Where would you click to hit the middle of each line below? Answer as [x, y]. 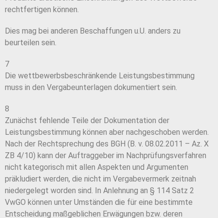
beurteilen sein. [31, 43]
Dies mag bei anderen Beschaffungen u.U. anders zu [93, 31]
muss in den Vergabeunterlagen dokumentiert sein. [91, 88]
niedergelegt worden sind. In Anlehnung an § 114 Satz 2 [100, 191]
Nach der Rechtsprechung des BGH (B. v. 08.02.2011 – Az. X [107, 144]
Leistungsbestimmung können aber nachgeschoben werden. [107, 132]
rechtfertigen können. [42, 10]
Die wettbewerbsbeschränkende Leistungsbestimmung [100, 76]
